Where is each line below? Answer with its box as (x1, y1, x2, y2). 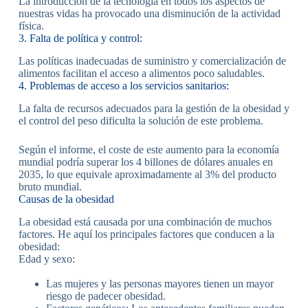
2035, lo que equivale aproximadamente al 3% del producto (18, 168, 276, 181)
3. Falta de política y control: (18, 32, 142, 45)
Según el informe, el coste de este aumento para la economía (18, 144, 279, 156)
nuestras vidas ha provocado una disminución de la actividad (18, 8, 280, 20)
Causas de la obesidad (18, 193, 114, 206)
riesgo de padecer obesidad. (45, 289, 166, 302)
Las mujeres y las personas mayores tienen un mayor (45, 277, 274, 289)
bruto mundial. (18, 181, 82, 193)
